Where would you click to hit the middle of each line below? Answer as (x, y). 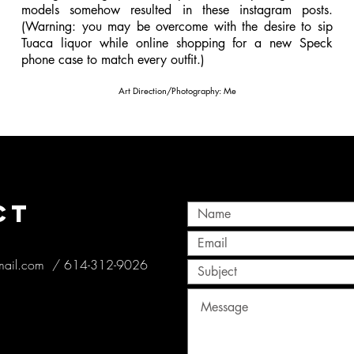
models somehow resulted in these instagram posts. (177, 10)
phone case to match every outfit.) (113, 60)
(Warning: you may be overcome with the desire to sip (177, 26)
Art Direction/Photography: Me (177, 90)
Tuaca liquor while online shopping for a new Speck (177, 43)
